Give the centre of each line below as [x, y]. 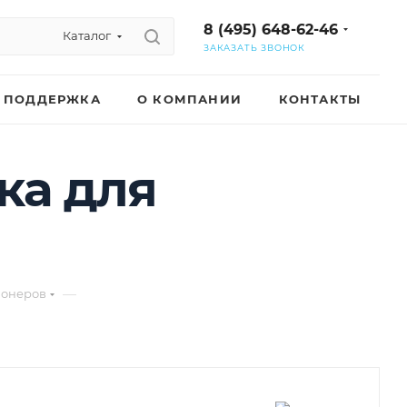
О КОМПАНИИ [189, 99]
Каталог [87, 35]
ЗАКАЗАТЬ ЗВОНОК [254, 48]
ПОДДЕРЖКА [52, 99]
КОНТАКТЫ [320, 99]
